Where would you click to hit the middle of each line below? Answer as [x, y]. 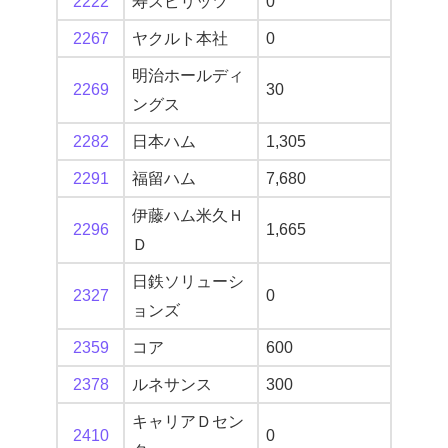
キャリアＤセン [188, 422]
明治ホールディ [188, 76]
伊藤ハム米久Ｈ [188, 216]
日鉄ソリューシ [188, 282]
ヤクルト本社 [180, 39]
